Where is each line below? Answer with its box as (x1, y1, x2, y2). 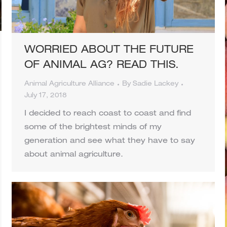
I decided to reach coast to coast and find (24, 110, 191, 118)
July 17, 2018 (24, 93, 67, 100)
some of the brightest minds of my (24, 124, 162, 132)
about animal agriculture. (24, 151, 123, 159)
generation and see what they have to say (24, 137, 195, 145)
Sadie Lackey (133, 81, 178, 88)
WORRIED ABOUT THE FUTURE (24, 46, 194, 56)
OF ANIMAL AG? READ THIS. (24, 61, 179, 71)
